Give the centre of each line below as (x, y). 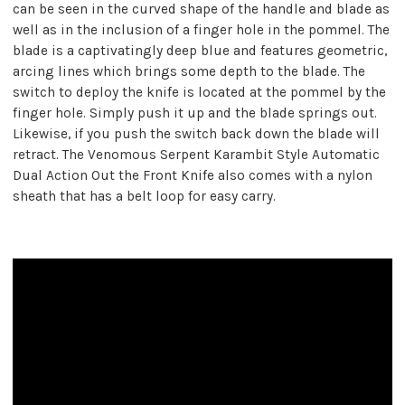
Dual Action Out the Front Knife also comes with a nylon (193, 175)
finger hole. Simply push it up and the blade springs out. (195, 113)
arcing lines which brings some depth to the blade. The (189, 71)
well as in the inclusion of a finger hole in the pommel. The (201, 29)
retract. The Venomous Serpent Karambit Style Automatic (196, 154)
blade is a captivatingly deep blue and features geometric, (200, 50)
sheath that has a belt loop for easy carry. (144, 196)
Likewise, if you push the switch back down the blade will (196, 133)
